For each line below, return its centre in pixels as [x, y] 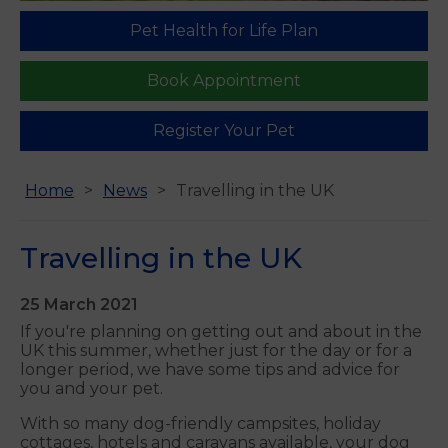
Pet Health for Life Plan [224, 31]
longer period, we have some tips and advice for [210, 370]
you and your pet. [91, 389]
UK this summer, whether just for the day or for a [216, 351]
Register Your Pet [224, 131]
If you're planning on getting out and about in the [221, 332]
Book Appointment [224, 81]
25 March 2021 [79, 305]
